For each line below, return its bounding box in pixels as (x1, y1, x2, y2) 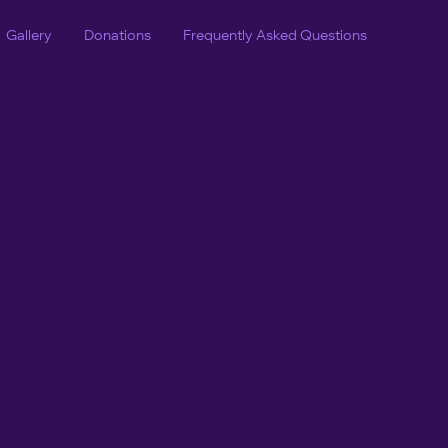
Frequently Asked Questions (183, 26, 367, 45)
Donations (84, 26, 151, 45)
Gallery (6, 26, 52, 45)
